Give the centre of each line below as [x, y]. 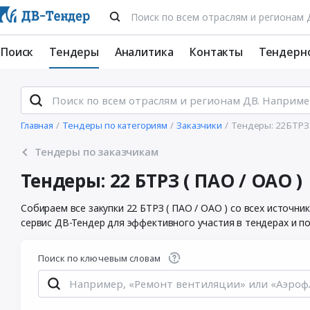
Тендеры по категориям [115, 125]
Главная [37, 125]
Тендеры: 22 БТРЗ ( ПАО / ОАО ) [162, 181]
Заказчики [199, 125]
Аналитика [144, 52]
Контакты [216, 52]
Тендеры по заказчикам [97, 152]
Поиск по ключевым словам [100, 258]
